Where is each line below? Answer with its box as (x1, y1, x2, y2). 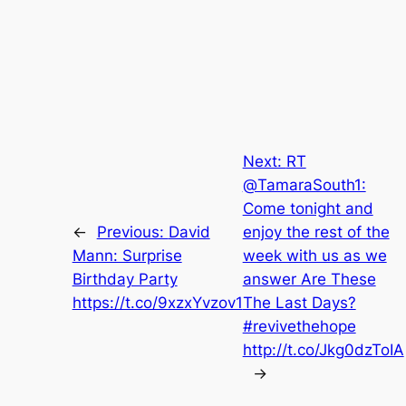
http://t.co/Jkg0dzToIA (242, 340, 404, 359)
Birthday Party (72, 269, 178, 288)
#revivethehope (242, 316, 356, 335)
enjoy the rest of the (242, 222, 390, 241)
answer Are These (242, 269, 376, 288)
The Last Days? (242, 293, 356, 312)
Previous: (96, 222, 169, 241)
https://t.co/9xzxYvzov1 (72, 293, 243, 312)
